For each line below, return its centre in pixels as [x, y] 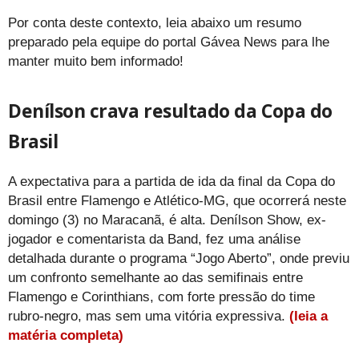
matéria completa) [66, 336]
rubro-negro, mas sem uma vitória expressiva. [149, 317]
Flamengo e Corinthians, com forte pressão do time [161, 297]
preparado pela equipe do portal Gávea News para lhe [169, 42]
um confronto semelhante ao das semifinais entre [155, 278]
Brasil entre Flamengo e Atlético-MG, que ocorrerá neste [177, 201]
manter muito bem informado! [96, 62]
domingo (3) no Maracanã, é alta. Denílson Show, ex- [167, 220]
